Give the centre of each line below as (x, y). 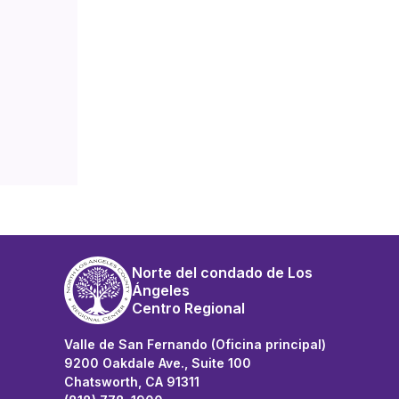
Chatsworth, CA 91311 (132, 382)
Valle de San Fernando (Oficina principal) (195, 344)
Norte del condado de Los (222, 273)
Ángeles (161, 290)
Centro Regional (188, 308)
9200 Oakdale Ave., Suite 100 (158, 363)
